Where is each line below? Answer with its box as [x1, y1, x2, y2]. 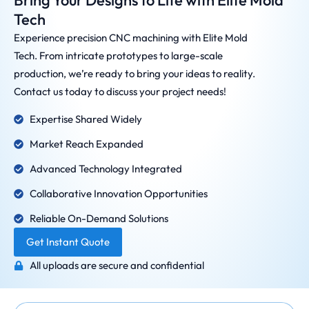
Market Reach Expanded [29, 137, 143, 151]
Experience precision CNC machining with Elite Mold [14, 31, 248, 44]
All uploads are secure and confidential [29, 259, 204, 272]
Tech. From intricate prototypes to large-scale [14, 49, 223, 62]
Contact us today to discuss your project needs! [14, 85, 226, 98]
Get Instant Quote [26, 235, 110, 249]
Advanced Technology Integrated [29, 162, 182, 176]
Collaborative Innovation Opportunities [29, 187, 208, 201]
